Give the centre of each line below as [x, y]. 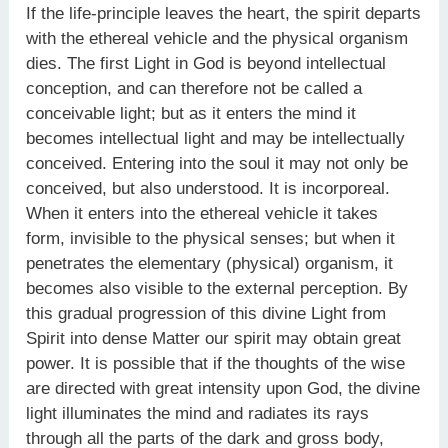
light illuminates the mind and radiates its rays [198, 413]
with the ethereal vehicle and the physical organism [217, 38]
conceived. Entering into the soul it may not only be [217, 163]
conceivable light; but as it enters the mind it [191, 113]
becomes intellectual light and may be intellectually [216, 138]
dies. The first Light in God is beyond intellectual [206, 63]
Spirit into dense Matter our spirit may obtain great [214, 338]
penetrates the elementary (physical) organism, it [210, 263]
